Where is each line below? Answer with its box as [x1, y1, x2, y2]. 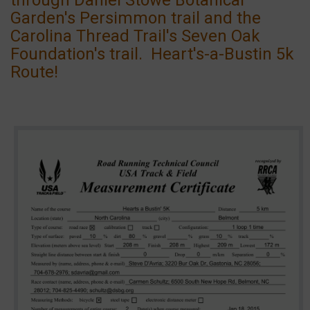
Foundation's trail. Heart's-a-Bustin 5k [10, 44, 294, 64]
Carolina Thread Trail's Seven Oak [10, 26, 260, 46]
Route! [10, 62, 58, 82]
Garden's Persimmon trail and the [10, 8, 261, 28]
